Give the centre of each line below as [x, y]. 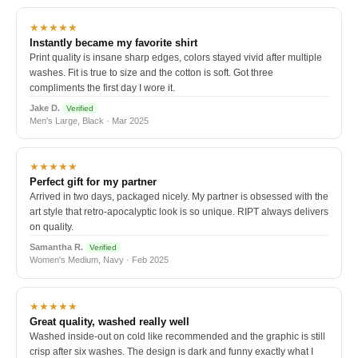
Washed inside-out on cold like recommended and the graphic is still [177, 337]
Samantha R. [56, 247]
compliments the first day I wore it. [102, 88]
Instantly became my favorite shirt [113, 42]
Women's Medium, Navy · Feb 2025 [99, 260]
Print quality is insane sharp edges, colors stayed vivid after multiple [176, 57]
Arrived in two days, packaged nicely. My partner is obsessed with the [179, 197]
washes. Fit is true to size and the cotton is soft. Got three [151, 72]
